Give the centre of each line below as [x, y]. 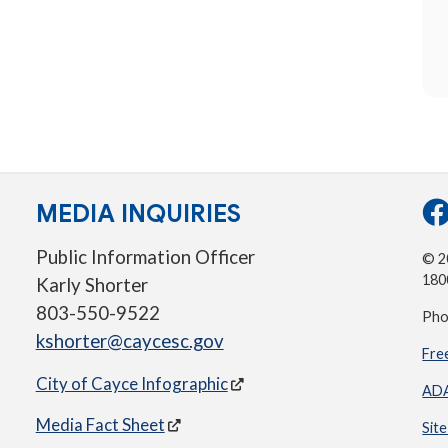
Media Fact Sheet [100, 425]
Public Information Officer [145, 257]
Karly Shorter [91, 285]
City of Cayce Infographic [131, 384]
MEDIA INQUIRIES [138, 214]
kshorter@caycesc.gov [129, 341]
